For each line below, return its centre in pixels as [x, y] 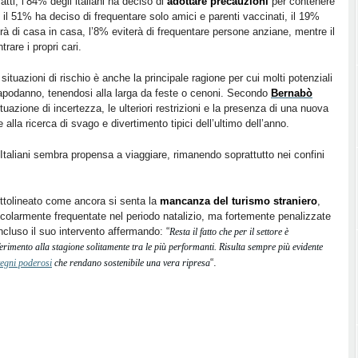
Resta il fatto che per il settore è [229, 232]
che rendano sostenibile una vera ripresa [131, 263]
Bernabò [292, 93]
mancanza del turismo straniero [239, 201]
